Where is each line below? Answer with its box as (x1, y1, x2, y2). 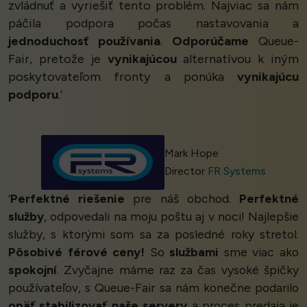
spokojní (8, 262, 57, 278)
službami (169, 245, 219, 260)
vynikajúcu (237, 69, 299, 85)
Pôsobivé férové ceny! (8, 245, 145, 260)
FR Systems (207, 164, 266, 178)
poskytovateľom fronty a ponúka (8, 69, 237, 85)
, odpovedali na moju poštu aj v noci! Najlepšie (44, 209, 299, 224)
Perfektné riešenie (10, 191, 125, 206)
